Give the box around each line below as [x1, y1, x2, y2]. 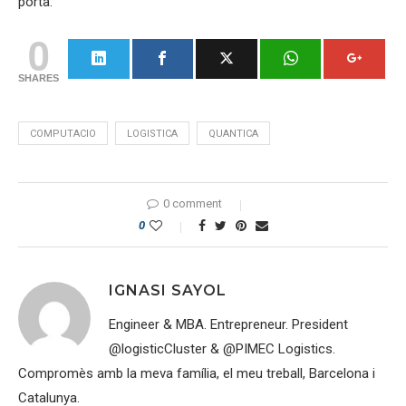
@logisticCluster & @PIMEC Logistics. [109, 341, 335, 357]
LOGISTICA [127, 128, 178, 140]
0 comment [163, 197, 222, 210]
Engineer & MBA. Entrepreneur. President [109, 316, 348, 333]
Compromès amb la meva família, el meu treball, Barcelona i [18, 365, 375, 382]
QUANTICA [208, 128, 258, 140]
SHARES [18, 72, 59, 83]
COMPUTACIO [30, 128, 96, 140]
